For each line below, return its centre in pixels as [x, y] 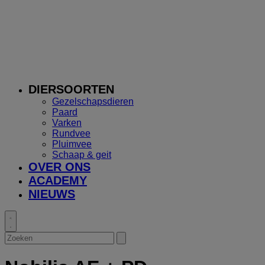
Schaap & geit [82, 155]
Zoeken [20, 236]
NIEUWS [52, 194]
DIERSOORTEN [71, 89]
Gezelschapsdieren [93, 101]
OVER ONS [59, 167]
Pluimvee [72, 144]
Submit [133, 237]
